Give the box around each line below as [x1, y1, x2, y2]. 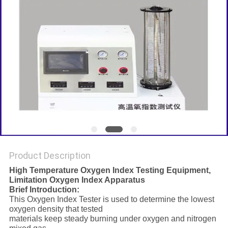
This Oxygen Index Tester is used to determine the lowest [9, 195, 214, 204]
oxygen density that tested [9, 205, 103, 214]
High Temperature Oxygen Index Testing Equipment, [9, 166, 211, 175]
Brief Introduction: [9, 185, 79, 194]
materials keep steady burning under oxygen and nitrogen [9, 214, 216, 223]
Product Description [9, 150, 91, 161]
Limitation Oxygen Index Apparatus [9, 176, 145, 185]
